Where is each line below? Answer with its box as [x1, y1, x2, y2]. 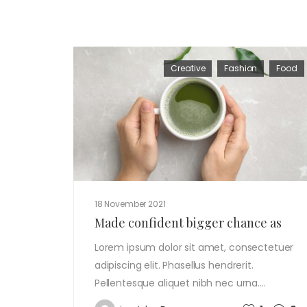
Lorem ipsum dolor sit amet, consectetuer [94, 240, 294, 254]
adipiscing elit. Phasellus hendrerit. [94, 258, 254, 272]
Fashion [224, 62, 258, 74]
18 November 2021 [94, 197, 166, 210]
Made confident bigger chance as [94, 214, 282, 231]
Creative [171, 62, 206, 74]
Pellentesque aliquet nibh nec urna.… [94, 275, 266, 290]
